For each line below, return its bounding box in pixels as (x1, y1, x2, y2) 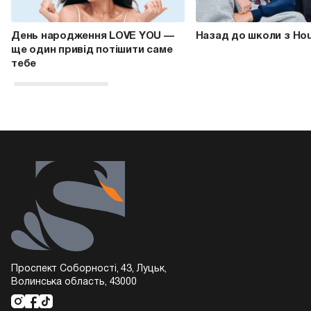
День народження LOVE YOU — (11, 31, 174, 41)
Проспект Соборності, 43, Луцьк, (11, 264, 167, 274)
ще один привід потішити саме (11, 44, 173, 55)
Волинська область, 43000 (11, 278, 137, 287)
